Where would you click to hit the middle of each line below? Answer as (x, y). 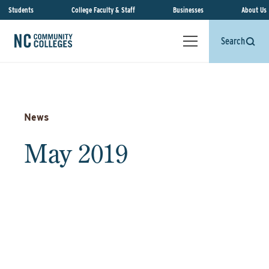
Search (233, 41)
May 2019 (76, 153)
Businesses (188, 10)
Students (21, 10)
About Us (254, 10)
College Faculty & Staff (103, 10)
